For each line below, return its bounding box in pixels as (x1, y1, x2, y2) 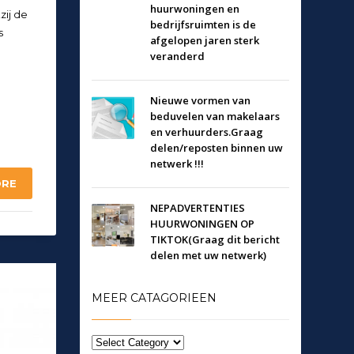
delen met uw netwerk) (150, 248, 266, 262)
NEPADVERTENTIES (150, 201, 245, 215)
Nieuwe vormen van (150, 93, 250, 107)
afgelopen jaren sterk (150, 33, 259, 47)
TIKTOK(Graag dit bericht (150, 232, 280, 247)
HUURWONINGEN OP (150, 217, 254, 231)
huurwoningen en (150, 2, 239, 16)
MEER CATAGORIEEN (92, 291, 217, 305)
